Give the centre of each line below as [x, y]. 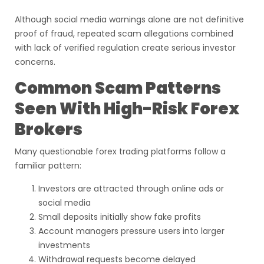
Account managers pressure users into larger [131, 231]
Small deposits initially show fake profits [120, 217]
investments [64, 245]
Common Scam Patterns [118, 88]
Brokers [49, 129]
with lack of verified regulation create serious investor [125, 48]
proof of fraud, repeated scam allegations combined [124, 34]
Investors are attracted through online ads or [131, 189]
